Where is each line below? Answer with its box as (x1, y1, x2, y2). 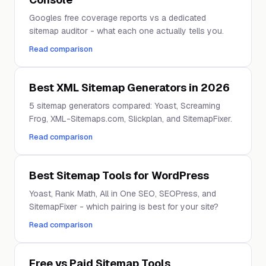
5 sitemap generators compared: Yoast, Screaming (29, 100, 220, 111)
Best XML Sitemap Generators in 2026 (29, 81, 230, 94)
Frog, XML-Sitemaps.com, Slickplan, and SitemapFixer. (29, 113, 232, 124)
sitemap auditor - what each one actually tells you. (29, 26, 224, 36)
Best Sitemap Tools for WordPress (29, 169, 209, 182)
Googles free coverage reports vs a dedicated (29, 12, 206, 23)
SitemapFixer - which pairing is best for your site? (29, 201, 218, 212)
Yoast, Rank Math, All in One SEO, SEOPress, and (29, 188, 216, 199)
